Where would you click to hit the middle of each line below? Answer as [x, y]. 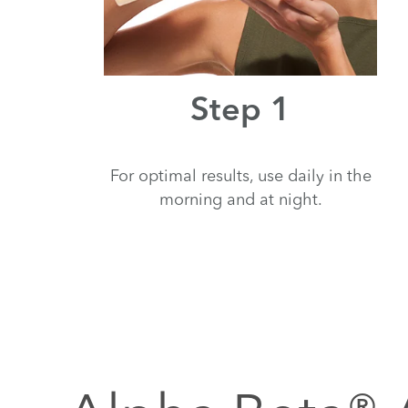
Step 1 [240, 112]
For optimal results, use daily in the [240, 175]
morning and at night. [240, 199]
